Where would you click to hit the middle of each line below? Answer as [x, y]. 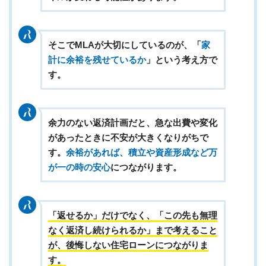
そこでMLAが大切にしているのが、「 [124, 45]
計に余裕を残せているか [97, 60]
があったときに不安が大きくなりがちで [128, 138]
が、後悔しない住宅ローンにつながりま [128, 245]
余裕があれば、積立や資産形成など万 [141, 153]
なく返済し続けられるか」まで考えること [132, 230]
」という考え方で [181, 60]
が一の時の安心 [79, 167]
